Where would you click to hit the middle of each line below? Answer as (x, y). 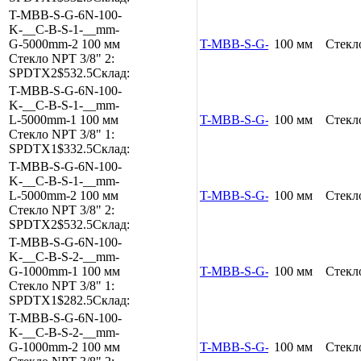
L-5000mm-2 (43, 195)
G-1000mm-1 (44, 271)
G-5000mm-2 (44, 44)
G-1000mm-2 (44, 346)
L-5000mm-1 (43, 119)
